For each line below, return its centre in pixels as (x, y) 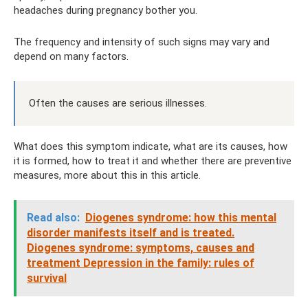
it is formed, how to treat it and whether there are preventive (153, 161)
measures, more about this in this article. (107, 175)
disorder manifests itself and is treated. (131, 233)
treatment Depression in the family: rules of (141, 263)
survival (47, 278)
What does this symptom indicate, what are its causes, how (151, 146)
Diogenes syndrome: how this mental (181, 218)
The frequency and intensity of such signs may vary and (142, 42)
